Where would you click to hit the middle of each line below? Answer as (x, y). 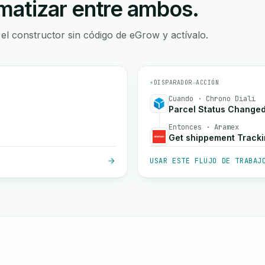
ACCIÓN (207, 83)
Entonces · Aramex (204, 127)
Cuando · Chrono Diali (212, 99)
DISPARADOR (173, 83)
